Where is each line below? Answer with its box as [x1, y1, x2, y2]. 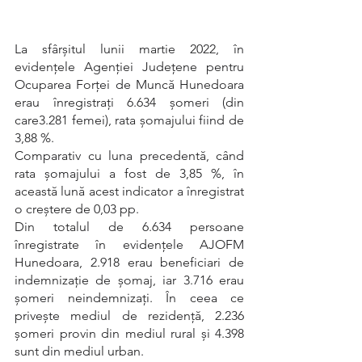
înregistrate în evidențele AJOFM [15, 237, 244, 252]
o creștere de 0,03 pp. [15, 201, 139, 217]
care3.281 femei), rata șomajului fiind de [15, 112, 244, 128]
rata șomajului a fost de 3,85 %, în [15, 166, 244, 181]
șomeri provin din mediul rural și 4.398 [15, 326, 244, 341]
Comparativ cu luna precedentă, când [15, 148, 244, 163]
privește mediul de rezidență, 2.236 [15, 308, 244, 323]
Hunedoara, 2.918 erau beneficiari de [15, 255, 244, 270]
